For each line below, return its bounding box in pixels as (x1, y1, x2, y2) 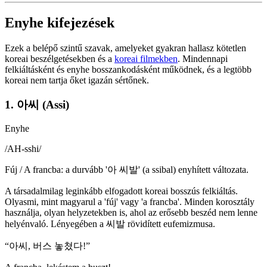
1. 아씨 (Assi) (5, 98, 69, 111)
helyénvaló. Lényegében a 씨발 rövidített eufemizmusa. (5, 219, 215, 229)
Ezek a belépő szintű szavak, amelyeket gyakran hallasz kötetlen (5, 42, 246, 53)
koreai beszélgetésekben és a (5, 53, 114, 64)
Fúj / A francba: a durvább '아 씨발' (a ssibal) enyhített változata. (5, 164, 249, 175)
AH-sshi (7, 144, 39, 154)
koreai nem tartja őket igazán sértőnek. (5, 74, 149, 85)
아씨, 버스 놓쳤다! (9, 241, 86, 252)
